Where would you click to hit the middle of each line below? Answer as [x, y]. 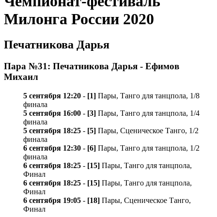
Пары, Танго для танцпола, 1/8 [148, 95]
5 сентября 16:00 [52, 113]
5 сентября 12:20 [52, 95]
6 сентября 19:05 [52, 200]
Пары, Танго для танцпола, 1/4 [148, 113]
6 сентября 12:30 [52, 148]
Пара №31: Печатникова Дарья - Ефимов [92, 66]
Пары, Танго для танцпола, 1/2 [148, 148]
